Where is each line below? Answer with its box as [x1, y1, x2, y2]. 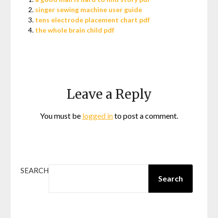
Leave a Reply [66, 86, 152, 103]
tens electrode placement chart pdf [35, 16, 150, 24]
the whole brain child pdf [35, 26, 115, 35]
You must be [40, 111, 82, 121]
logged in [82, 111, 113, 121]
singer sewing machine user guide [35, 5, 143, 14]
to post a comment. [113, 111, 178, 121]
